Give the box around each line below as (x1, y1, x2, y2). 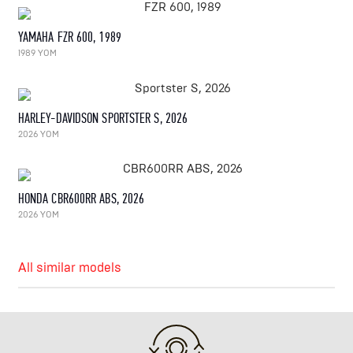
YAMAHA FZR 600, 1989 (17, 29, 121, 46)
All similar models (17, 260, 121, 276)
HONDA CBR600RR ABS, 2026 (17, 191, 145, 208)
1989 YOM (17, 47, 57, 59)
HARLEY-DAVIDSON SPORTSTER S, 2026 (17, 110, 188, 127)
